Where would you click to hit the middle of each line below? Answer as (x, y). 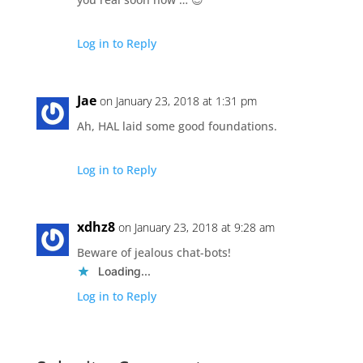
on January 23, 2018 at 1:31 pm (178, 100)
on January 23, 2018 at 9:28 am (196, 227)
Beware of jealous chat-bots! (154, 252)
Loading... (124, 271)
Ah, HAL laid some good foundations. (177, 126)
